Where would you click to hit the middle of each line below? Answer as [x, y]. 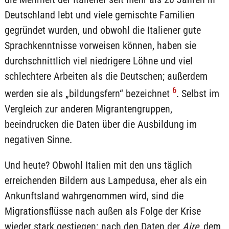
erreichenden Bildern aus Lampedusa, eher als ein [106, 180]
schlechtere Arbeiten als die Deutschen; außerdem [106, 76]
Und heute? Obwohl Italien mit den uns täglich [98, 165]
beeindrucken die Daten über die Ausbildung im [100, 124]
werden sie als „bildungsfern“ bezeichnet [88, 93]
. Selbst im [198, 93]
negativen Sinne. [38, 139]
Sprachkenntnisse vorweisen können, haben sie [100, 46]
